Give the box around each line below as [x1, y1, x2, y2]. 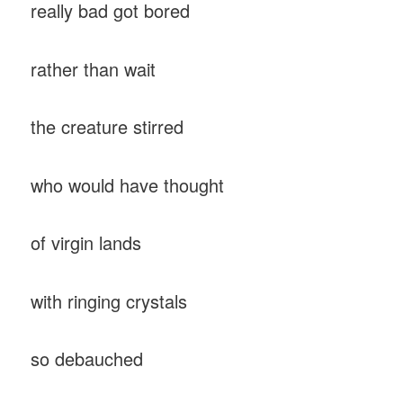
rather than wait [31, 55, 157, 82]
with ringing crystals [31, 287, 193, 314]
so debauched [31, 345, 144, 372]
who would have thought [31, 171, 230, 198]
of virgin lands [31, 229, 142, 256]
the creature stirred [31, 113, 184, 140]
